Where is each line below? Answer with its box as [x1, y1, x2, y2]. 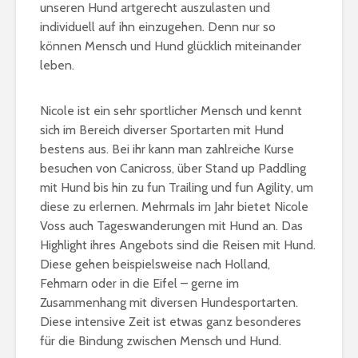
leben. [40, 58, 74, 74]
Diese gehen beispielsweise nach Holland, [40, 257, 270, 272]
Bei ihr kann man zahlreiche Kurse [112, 141, 294, 157]
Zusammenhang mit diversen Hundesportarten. [40, 295, 298, 311]
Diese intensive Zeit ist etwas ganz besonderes [40, 314, 301, 330]
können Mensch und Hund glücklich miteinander [40, 38, 301, 54]
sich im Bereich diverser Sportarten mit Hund [40, 122, 284, 138]
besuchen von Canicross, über [40, 161, 205, 177]
